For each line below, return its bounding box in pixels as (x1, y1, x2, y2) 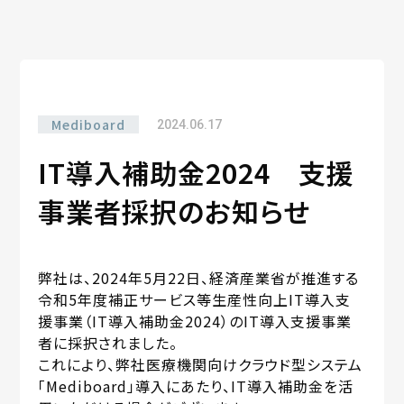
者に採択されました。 (38, 332, 179, 353)
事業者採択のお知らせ (38, 191, 311, 231)
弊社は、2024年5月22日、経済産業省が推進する (38, 267, 360, 289)
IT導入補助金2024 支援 (38, 152, 355, 192)
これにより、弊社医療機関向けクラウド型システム (38, 353, 363, 375)
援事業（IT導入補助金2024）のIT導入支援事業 (38, 310, 353, 332)
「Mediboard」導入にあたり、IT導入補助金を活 (38, 375, 354, 397)
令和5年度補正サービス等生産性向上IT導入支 (38, 289, 352, 310)
